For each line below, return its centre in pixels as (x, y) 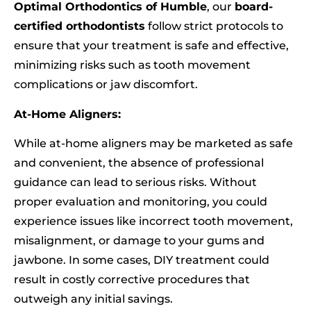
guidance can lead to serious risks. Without (135, 183)
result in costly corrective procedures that (132, 280)
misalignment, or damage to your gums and (139, 241)
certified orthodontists (79, 26)
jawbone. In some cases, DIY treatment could (142, 260)
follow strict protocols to (214, 26)
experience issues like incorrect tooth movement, (153, 221)
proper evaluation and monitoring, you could (141, 202)
